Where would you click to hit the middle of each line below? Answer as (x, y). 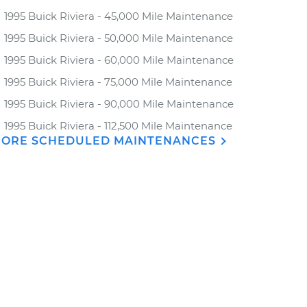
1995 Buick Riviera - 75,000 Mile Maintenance (118, 82)
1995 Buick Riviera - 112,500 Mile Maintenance (118, 126)
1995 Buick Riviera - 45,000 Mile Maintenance (119, 16)
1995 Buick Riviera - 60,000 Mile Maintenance (119, 60)
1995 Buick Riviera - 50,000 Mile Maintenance (119, 38)
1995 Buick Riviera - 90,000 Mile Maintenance (119, 104)
